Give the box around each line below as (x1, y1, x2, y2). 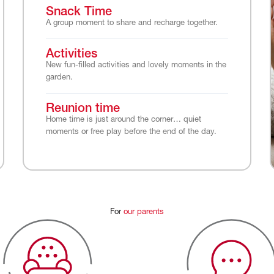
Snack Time (45, 6, 112, 19)
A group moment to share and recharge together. (45, 19, 218, 28)
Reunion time (45, 103, 120, 116)
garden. (45, 73, 73, 82)
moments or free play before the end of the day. (45, 128, 217, 136)
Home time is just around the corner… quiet (45, 116, 201, 124)
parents (137, 208, 164, 217)
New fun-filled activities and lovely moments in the (45, 61, 226, 70)
